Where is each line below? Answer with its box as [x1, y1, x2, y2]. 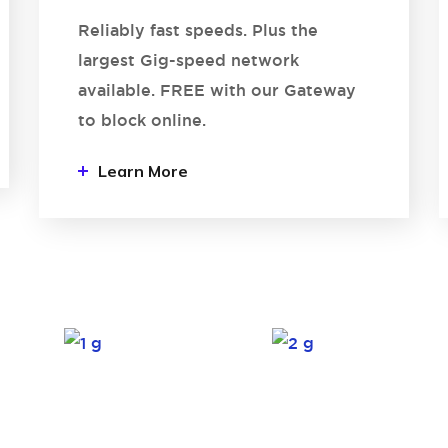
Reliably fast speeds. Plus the [77, 21, 318, 39]
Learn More [97, 161, 188, 181]
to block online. [77, 111, 211, 129]
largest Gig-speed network [77, 51, 299, 69]
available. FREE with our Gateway [77, 81, 356, 99]
